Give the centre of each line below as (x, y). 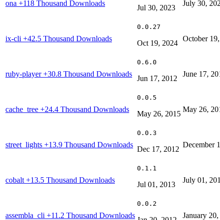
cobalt (16, 180)
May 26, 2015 (159, 114)
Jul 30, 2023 (156, 8)
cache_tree (23, 110)
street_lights (25, 145)
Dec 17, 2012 (158, 149)
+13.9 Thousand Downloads (89, 145)
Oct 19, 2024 (157, 43)
